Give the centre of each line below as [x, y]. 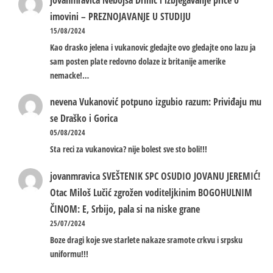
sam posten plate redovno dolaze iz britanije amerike [138, 61]
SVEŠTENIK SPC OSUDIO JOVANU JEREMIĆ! [181, 176]
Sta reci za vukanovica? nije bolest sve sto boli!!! [129, 149]
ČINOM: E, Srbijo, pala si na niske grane [125, 209]
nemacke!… [69, 75]
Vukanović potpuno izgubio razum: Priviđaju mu [170, 102]
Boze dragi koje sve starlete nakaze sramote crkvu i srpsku [146, 239]
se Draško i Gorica [84, 119]
